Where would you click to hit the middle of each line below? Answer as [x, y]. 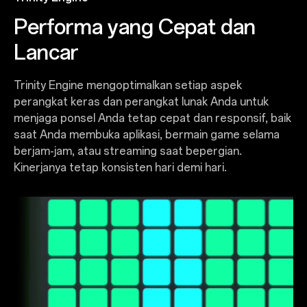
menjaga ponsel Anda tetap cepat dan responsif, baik [152, 119]
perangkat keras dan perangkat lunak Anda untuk [141, 102]
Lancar [46, 53]
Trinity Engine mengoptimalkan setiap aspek [127, 86]
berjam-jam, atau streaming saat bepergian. [127, 151]
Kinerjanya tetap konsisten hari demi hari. [120, 168]
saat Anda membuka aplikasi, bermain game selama [146, 135]
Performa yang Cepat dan [134, 27]
